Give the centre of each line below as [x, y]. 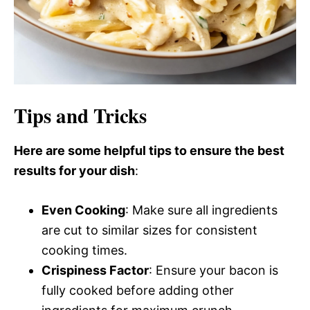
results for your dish [74, 171]
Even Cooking [83, 210]
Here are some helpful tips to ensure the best [149, 151]
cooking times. [84, 250]
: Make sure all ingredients [201, 210]
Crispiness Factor [95, 270]
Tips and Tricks [80, 116]
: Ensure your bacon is [213, 270]
